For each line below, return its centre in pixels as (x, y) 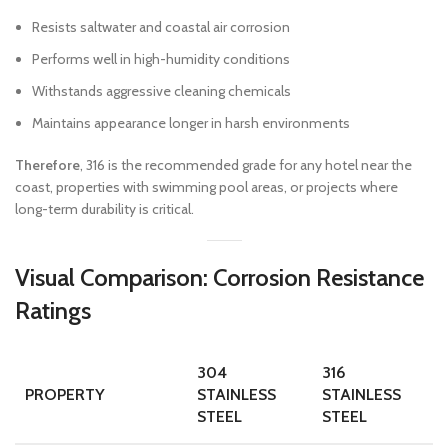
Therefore (47, 165)
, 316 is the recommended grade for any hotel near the (246, 165)
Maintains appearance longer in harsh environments (191, 123)
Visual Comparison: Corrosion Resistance (219, 277)
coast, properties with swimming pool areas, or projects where (206, 187)
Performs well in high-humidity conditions (161, 59)
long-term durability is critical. (104, 209)
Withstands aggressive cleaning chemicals (161, 91)
